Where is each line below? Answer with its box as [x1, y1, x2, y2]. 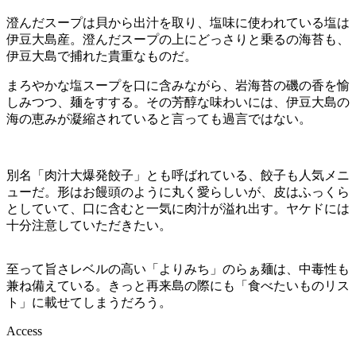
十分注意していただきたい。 [6, 218, 172, 232]
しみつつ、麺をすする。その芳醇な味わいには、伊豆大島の [6, 95, 350, 109]
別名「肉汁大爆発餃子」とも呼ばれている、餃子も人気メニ [6, 168, 350, 182]
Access [6, 323, 42, 338]
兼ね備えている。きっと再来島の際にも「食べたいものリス [6, 278, 350, 292]
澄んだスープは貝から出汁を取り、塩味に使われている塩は [6, 15, 350, 29]
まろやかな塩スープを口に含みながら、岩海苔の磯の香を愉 [6, 78, 350, 92]
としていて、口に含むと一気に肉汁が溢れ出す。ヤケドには [6, 201, 350, 215]
